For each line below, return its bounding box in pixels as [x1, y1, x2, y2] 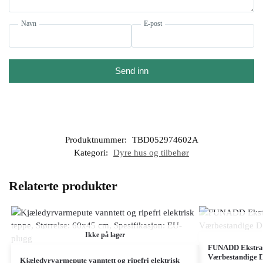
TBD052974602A [131, 135, 198, 145]
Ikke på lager [85, 231, 125, 240]
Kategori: [74, 148, 110, 158]
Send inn [114, 66, 149, 76]
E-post [144, 19, 162, 28]
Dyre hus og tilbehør [113, 148, 189, 158]
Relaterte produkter [9, 178, 117, 194]
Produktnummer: [65, 135, 129, 145]
